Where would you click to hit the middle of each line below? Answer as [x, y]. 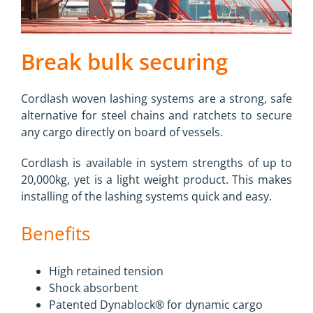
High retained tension [106, 271]
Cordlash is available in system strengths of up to [156, 162]
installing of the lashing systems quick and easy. [146, 196]
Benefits [56, 233]
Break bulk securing [124, 61]
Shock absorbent [94, 287]
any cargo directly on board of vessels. [122, 132]
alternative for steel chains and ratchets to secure [156, 115]
